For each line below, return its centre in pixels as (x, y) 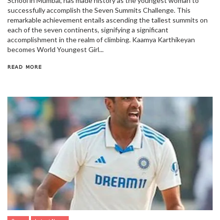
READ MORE (25, 67)
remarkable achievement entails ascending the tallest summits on (108, 20)
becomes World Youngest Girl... (55, 49)
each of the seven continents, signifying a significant (88, 29)
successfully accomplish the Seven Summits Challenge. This (99, 10)
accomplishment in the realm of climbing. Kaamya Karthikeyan (101, 39)
